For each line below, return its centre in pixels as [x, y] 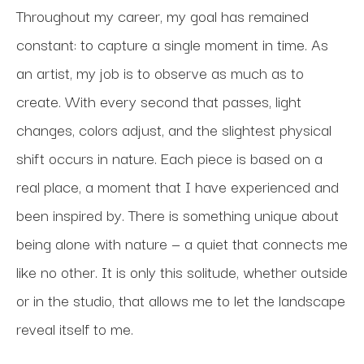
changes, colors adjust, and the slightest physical [174, 129]
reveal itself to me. [77, 328]
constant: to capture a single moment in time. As [172, 44]
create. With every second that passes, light [159, 101]
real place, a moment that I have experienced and [178, 186]
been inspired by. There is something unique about [178, 214]
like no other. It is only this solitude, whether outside [182, 271]
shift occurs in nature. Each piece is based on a [169, 158]
